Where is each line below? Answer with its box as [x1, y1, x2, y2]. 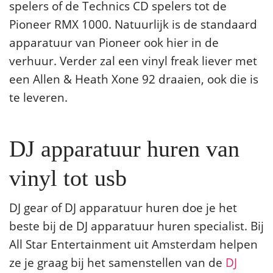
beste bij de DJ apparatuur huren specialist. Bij [9, 218, 264, 234]
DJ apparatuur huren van [9, 136, 239, 162]
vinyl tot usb [9, 165, 127, 191]
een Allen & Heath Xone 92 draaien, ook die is [9, 71, 258, 87]
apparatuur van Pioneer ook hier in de [9, 35, 219, 51]
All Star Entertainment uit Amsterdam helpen [9, 236, 258, 252]
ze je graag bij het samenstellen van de [9, 255, 225, 271]
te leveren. [9, 90, 68, 105]
